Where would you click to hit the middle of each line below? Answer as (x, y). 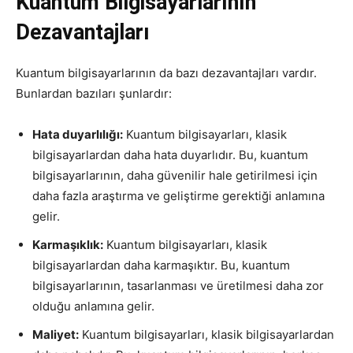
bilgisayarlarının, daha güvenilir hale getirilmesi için (175, 176)
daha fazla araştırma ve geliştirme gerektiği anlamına (178, 196)
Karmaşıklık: (68, 245)
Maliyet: (56, 335)
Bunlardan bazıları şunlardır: (94, 94)
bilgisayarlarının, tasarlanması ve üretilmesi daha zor (178, 286)
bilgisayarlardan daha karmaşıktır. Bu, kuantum (161, 266)
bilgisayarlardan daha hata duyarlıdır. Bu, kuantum (170, 155)
